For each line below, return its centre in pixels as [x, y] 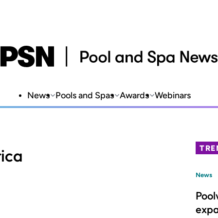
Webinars [173, 95]
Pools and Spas [85, 95]
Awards [134, 95]
